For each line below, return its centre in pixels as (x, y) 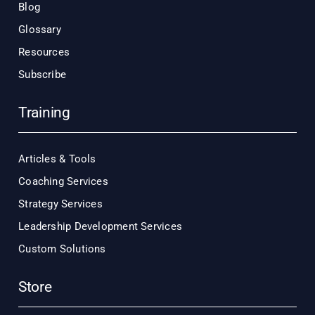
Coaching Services (63, 181)
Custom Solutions (62, 249)
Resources (44, 52)
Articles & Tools (57, 159)
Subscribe (43, 74)
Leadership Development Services (101, 226)
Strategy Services (60, 204)
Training (44, 112)
